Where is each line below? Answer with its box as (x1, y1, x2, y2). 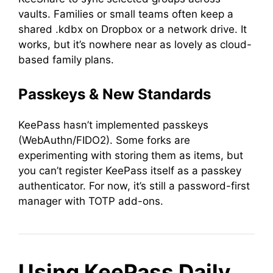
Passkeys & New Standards (18, 85, 211, 103)
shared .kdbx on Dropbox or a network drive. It (18, 23, 247, 35)
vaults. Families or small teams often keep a (18, 8, 233, 20)
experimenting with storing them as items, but (18, 149, 243, 161)
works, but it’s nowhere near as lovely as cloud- (18, 38, 252, 51)
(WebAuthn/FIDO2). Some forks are (18, 133, 190, 146)
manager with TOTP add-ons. (18, 194, 163, 207)
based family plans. (18, 54, 114, 66)
